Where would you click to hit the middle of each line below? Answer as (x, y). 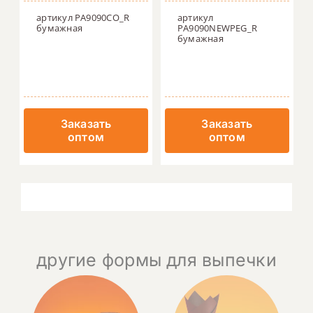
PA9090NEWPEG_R (217, 28)
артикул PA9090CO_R (83, 18)
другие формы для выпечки (156, 260)
